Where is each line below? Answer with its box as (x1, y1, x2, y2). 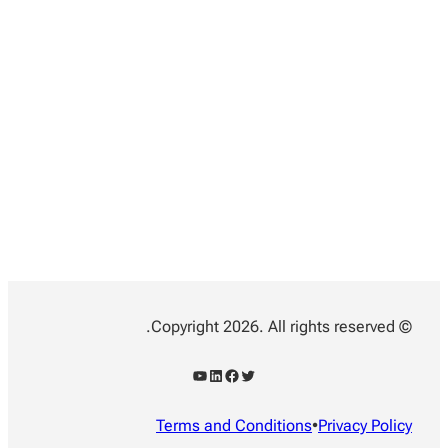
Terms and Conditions (156, 416, 312, 436)
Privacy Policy (318, 416, 412, 436)
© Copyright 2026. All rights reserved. (395, 317, 412, 337)
